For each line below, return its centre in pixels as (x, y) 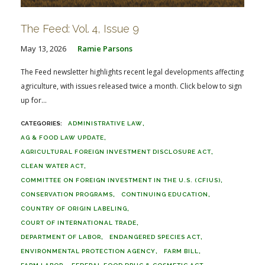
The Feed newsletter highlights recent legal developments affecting (132, 72)
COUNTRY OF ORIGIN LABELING (74, 209)
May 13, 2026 (43, 49)
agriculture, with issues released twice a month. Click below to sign (131, 86)
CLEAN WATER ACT (52, 166)
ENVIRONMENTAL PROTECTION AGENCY (88, 251)
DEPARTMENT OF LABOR (61, 237)
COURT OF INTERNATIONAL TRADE (79, 223)
